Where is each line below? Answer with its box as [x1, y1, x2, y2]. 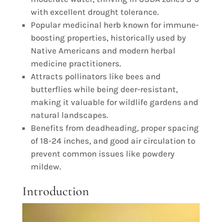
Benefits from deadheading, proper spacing [30, 123, 199, 133]
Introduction [22, 183, 89, 199]
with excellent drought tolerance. [30, 7, 159, 17]
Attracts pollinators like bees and [30, 71, 161, 81]
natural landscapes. [30, 110, 108, 120]
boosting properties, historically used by [30, 33, 186, 43]
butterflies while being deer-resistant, [30, 84, 178, 94]
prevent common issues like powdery [30, 149, 174, 159]
